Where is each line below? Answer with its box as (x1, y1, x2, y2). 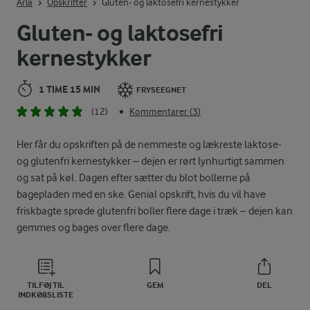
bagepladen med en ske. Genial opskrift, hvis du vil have (17, 188, 266, 201)
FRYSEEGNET (136, 85, 186, 95)
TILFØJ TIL (27, 280, 64, 291)
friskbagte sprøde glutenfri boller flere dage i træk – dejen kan (17, 205, 293, 218)
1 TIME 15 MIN (39, 84, 100, 96)
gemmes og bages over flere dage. (17, 221, 170, 235)
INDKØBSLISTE (18, 290, 73, 300)
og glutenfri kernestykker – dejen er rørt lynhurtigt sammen (17, 155, 284, 168)
